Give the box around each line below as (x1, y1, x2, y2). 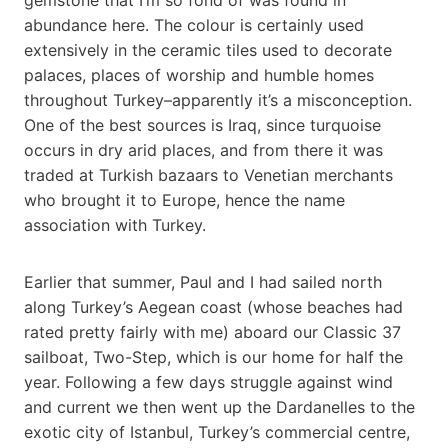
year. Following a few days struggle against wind (24, 371, 393, 392)
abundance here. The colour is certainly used (24, 14, 364, 35)
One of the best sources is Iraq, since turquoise (24, 114, 381, 135)
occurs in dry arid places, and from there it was (24, 139, 383, 160)
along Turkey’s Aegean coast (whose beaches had (24, 296, 403, 317)
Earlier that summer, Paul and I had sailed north (24, 271, 382, 292)
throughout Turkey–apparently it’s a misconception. (24, 89, 412, 110)
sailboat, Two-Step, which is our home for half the (24, 346, 403, 367)
